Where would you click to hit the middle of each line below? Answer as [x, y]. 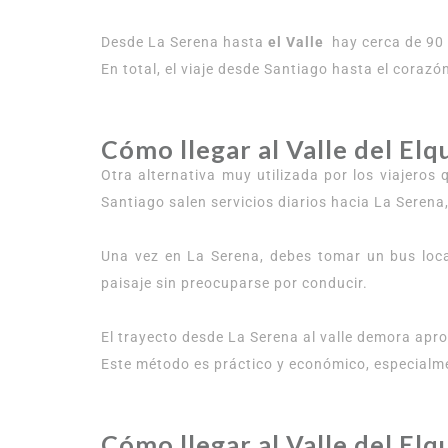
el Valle [298, 42]
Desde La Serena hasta [184, 42]
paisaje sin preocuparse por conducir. [236, 283]
